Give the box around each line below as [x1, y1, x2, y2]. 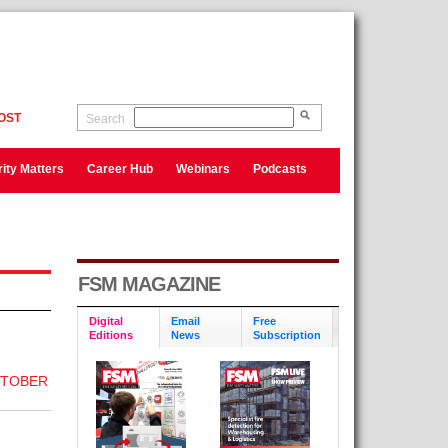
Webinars [175, 162, 230, 176]
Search [85, 112, 125, 126]
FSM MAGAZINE [77, 273, 220, 295]
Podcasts [252, 162, 307, 176]
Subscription [252, 328, 321, 341]
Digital [88, 314, 123, 327]
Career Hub [86, 162, 153, 176]
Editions [88, 328, 133, 341]
